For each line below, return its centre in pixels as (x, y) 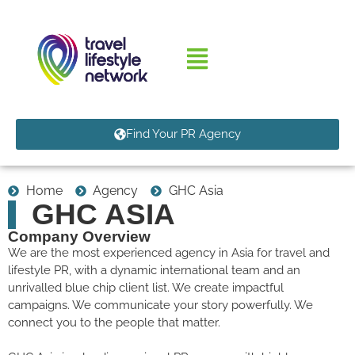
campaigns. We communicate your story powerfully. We (160, 305)
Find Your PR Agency (183, 134)
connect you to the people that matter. (114, 322)
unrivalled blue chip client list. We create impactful (146, 287)
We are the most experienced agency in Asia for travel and (169, 252)
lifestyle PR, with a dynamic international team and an (154, 270)
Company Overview (79, 236)
